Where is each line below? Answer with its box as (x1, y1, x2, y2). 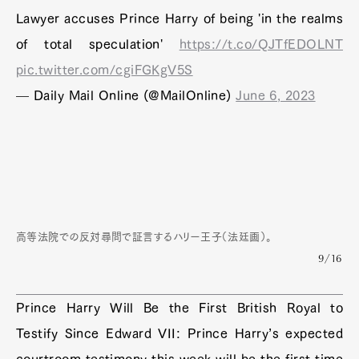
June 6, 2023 (236, 88, 316, 102)
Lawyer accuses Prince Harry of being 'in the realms (16, 11, 343, 25)
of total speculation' (16, 37, 179, 50)
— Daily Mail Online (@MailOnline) (16, 88, 236, 102)
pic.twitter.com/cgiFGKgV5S (16, 63, 193, 76)
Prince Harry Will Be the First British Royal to (16, 301, 343, 314)
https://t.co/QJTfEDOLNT (179, 37, 343, 50)
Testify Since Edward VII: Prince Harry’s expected (16, 326, 343, 340)
